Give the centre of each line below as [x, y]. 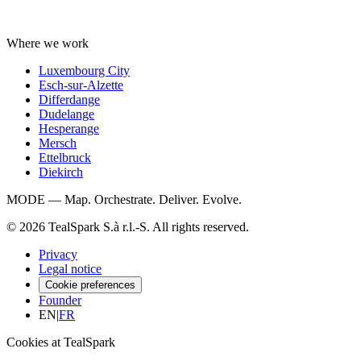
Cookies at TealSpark [61, 342]
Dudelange [66, 114]
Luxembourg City [84, 71]
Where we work [48, 44]
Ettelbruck [65, 158]
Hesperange [69, 129]
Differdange [69, 100]
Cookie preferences [90, 285]
